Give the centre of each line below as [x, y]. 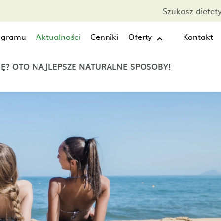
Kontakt [198, 37]
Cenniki [104, 37]
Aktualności [58, 37]
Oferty [140, 37]
